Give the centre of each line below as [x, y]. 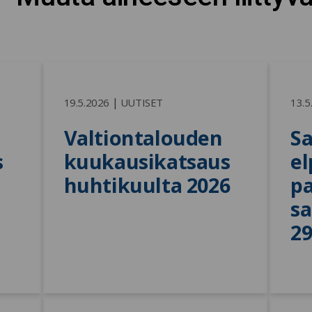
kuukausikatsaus [147, 161]
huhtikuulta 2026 [147, 185]
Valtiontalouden [143, 137]
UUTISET [142, 102]
